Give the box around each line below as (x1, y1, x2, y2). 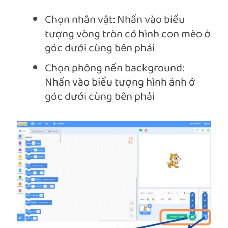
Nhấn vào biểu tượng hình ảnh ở (45, 73, 195, 93)
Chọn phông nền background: (45, 59, 184, 78)
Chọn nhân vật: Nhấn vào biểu (45, 11, 185, 30)
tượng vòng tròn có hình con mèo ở (45, 25, 211, 44)
